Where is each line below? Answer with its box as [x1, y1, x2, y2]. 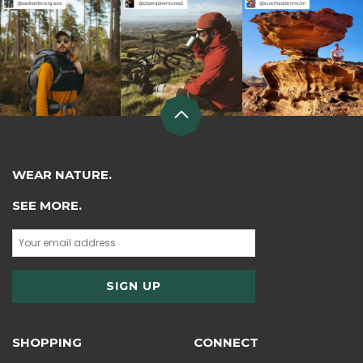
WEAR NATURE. [12, 166, 112, 182]
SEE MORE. [12, 197, 82, 213]
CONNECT [194, 335, 258, 351]
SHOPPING [12, 335, 82, 351]
